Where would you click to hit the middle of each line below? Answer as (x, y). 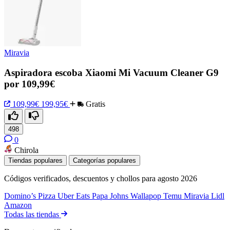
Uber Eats (75, 196)
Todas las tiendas (33, 214)
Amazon (18, 205)
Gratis (94, 104)
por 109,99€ (30, 84)
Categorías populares (104, 160)
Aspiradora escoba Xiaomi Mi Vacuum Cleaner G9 (111, 73)
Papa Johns (111, 196)
